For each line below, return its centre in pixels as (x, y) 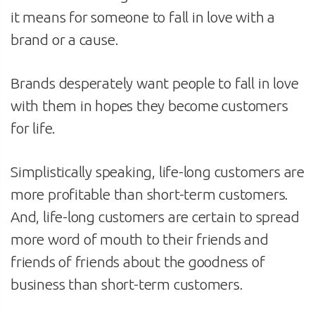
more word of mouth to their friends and (140, 239)
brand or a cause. (65, 39)
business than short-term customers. (127, 284)
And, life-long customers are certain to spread (155, 216)
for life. (33, 128)
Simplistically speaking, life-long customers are (157, 171)
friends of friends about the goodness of (138, 261)
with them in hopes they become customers (149, 105)
